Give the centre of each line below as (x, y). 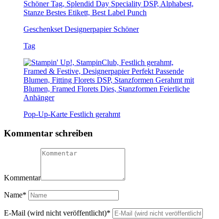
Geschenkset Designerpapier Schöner (81, 29)
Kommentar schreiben (48, 133)
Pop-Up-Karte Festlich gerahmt (72, 114)
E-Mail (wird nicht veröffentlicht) (55, 213)
